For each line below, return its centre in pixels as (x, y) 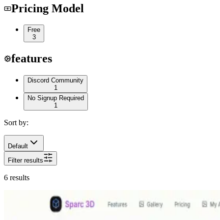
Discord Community (55, 81)
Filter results (26, 161)
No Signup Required (56, 98)
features (32, 59)
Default (18, 146)
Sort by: (16, 123)
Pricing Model (48, 8)
